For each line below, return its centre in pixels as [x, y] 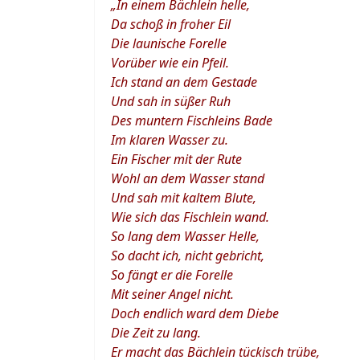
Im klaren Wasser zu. [170, 140]
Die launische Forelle [169, 43]
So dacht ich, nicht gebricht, [188, 256]
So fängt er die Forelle [172, 275]
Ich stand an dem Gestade [184, 82]
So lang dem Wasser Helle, [185, 236]
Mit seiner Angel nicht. [172, 294]
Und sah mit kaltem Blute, [184, 198]
